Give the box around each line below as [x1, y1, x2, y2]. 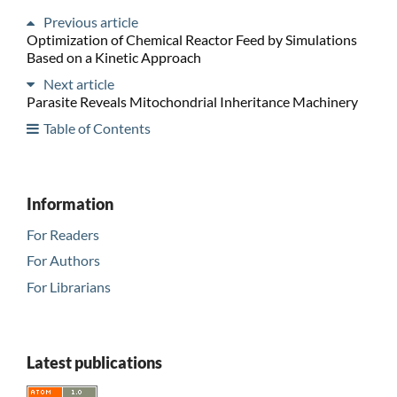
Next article [43, 74, 114, 92]
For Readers [26, 225, 99, 243]
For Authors [26, 252, 100, 269]
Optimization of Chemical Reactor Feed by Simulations [26, 30, 357, 48]
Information [26, 193, 113, 214]
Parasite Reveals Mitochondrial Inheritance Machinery [26, 92, 358, 110]
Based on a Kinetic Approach [26, 48, 201, 66]
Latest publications [26, 353, 162, 373]
